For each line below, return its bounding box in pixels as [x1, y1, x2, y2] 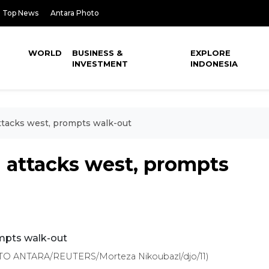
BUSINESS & [72, 48, 123, 58]
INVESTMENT [72, 59, 128, 68]
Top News [2, 8, 38, 17]
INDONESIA [190, 59, 238, 68]
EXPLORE [190, 48, 231, 58]
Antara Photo [50, 8, 99, 17]
